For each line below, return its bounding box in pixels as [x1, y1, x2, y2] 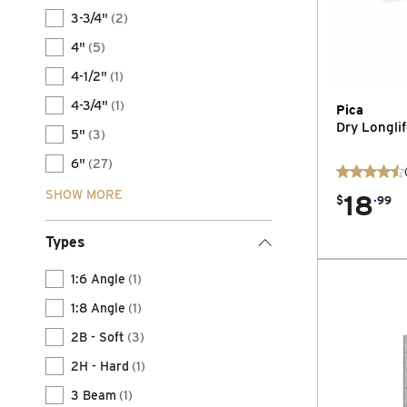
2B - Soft [71, 330, 124, 344]
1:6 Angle [71, 272, 125, 286]
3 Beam [71, 388, 116, 402]
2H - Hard [71, 359, 129, 373]
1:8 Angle [71, 301, 125, 315]
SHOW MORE [45, 187, 123, 202]
